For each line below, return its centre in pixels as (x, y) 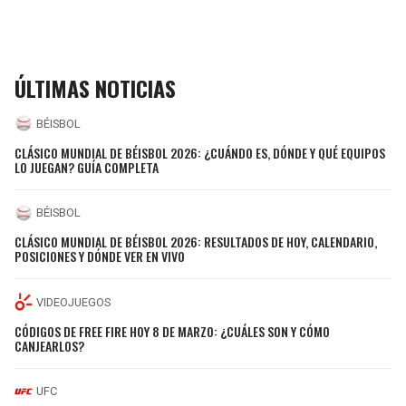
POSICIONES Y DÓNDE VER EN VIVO (100, 256)
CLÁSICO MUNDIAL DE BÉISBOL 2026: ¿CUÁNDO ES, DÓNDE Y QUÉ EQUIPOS (200, 152)
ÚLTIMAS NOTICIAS (95, 88)
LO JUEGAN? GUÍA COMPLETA (87, 167)
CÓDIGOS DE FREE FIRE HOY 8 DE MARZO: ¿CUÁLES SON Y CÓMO (172, 331)
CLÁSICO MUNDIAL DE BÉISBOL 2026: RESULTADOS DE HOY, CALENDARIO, (196, 242)
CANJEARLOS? (49, 345)
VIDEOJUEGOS (73, 302)
